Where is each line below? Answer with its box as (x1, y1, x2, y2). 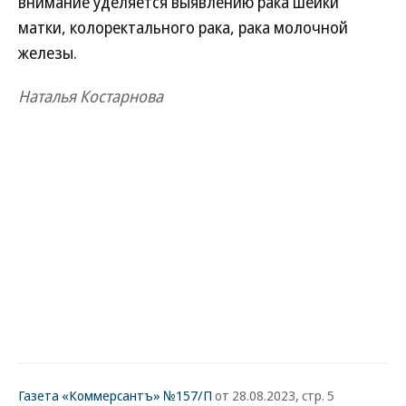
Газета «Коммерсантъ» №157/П (18, 385, 212, 404)
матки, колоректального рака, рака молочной (18, 16, 348, 38)
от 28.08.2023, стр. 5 (212, 385, 334, 404)
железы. (18, 42, 77, 63)
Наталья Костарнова (18, 85, 163, 107)
